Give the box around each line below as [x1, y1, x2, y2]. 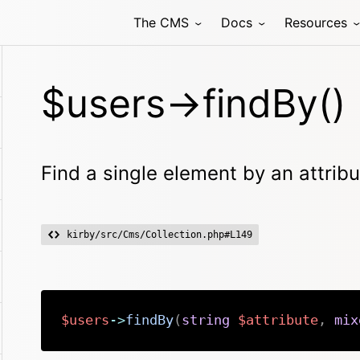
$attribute [237, 312, 318, 328]
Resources [284, 14, 347, 31]
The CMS [133, 14, 189, 31]
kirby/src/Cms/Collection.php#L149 [67, 229, 252, 240]
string [181, 312, 230, 328]
